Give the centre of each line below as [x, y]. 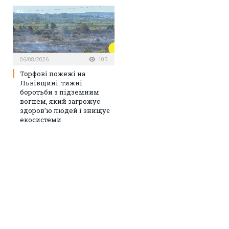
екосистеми [41, 119]
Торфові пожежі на [53, 73]
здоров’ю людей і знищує [65, 110]
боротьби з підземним [60, 92]
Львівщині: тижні [51, 83]
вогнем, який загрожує [60, 101]
